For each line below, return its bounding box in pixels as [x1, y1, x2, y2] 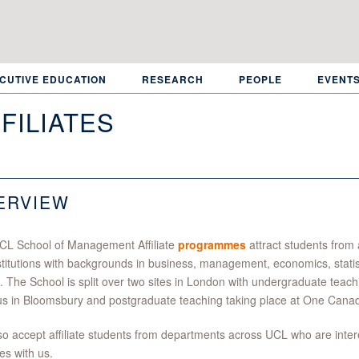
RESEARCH [142, 72, 204, 87]
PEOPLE [239, 72, 282, 87]
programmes [177, 236, 246, 252]
